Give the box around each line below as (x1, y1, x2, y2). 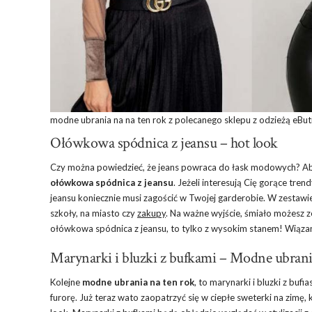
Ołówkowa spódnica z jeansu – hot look (50, 133, 278, 154)
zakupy (137, 208, 166, 219)
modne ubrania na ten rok (80, 276, 194, 288)
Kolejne (50, 276, 80, 288)
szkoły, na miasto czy (50, 208, 137, 219)
